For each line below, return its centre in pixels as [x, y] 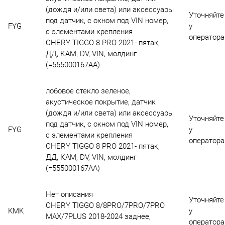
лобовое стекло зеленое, [88, 91]
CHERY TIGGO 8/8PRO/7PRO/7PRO [105, 206]
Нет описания [69, 195]
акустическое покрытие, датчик [100, 102]
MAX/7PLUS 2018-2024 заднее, [98, 217]
